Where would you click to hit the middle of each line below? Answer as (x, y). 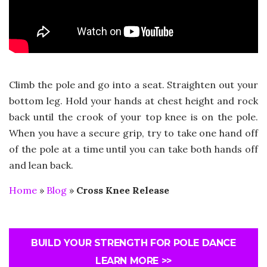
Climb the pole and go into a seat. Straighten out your (133, 84)
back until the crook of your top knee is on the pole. (133, 117)
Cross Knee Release (123, 190)
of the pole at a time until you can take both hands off (133, 149)
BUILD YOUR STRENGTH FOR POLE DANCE (133, 243)
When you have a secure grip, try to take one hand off (133, 133)
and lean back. (41, 165)
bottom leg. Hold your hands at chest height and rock (133, 100)
